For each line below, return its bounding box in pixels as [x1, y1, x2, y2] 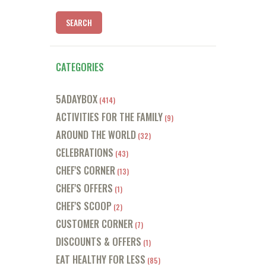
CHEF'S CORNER [56, 162, 115, 178]
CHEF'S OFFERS [56, 180, 113, 195]
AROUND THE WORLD [56, 126, 136, 142]
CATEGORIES [56, 59, 104, 74]
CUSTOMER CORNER [56, 216, 133, 231]
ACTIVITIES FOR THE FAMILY [56, 109, 163, 124]
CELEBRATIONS [56, 144, 113, 160]
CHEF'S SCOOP [56, 198, 112, 213]
